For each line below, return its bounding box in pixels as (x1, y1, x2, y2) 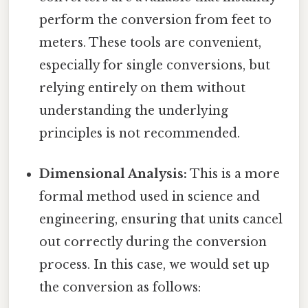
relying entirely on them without (39, 80, 246, 96)
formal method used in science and (39, 189, 261, 205)
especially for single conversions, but (39, 58, 271, 74)
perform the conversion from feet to (39, 12, 272, 28)
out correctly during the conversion (39, 234, 267, 250)
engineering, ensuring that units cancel (39, 212, 283, 228)
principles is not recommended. (39, 126, 241, 142)
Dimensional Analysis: (39, 166, 188, 182)
